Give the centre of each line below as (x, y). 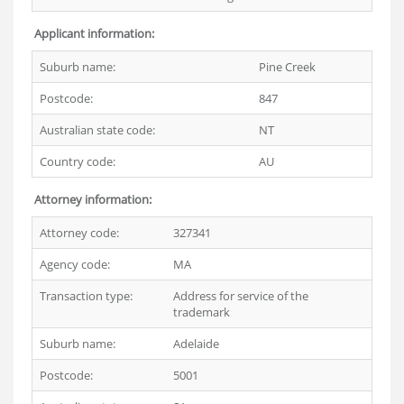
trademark (202, 312)
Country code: (78, 161)
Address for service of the (241, 296)
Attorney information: (93, 199)
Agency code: (75, 264)
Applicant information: (94, 33)
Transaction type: (86, 296)
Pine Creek (287, 67)
